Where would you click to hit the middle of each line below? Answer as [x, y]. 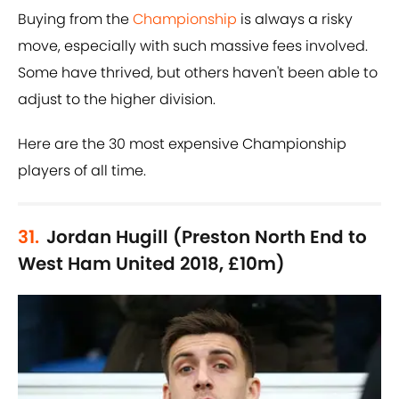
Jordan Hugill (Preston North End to [207, 237]
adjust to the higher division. [117, 100]
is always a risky [295, 20]
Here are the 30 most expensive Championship [182, 144]
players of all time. [82, 171]
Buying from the [75, 20]
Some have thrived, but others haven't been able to [198, 73]
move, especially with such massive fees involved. [193, 46]
